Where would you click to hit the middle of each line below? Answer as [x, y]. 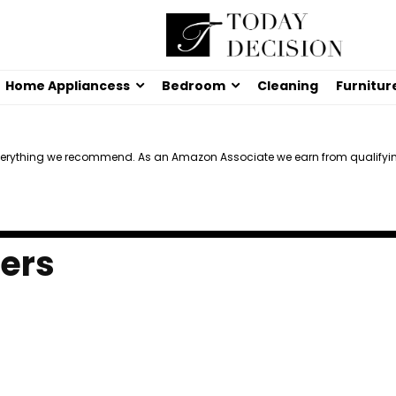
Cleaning [288, 86]
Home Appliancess [68, 86]
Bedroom [194, 86]
